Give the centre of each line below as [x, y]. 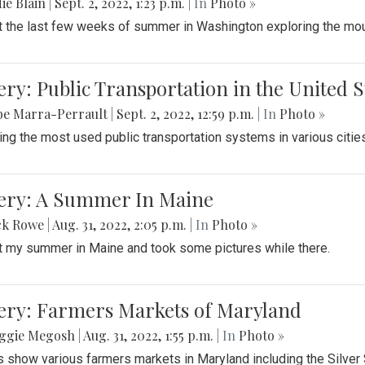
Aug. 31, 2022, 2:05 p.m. [120, 225]
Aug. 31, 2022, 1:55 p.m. [149, 336]
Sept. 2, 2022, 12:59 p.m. [185, 114]
